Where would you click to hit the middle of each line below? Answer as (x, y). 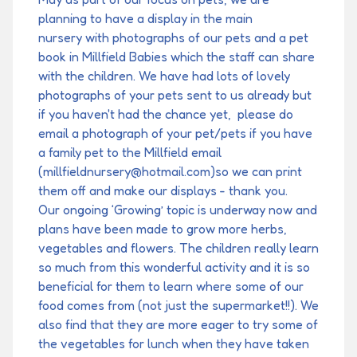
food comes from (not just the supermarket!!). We (178, 305)
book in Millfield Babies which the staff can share (177, 57)
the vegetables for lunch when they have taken (174, 343)
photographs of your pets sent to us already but (175, 95)
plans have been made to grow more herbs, (163, 229)
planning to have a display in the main (145, 18)
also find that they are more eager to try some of (178, 324)
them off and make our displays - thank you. (163, 190)
